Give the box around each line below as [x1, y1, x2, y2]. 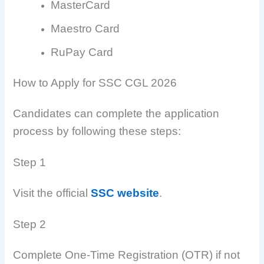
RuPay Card [51, 45, 114, 58]
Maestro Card [51, 22, 120, 35]
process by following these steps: [13, 124, 181, 137]
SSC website [91, 186, 160, 199]
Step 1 [13, 156, 47, 169]
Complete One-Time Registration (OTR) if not [13, 249, 240, 261]
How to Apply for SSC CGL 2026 [13, 76, 177, 89]
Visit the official [13, 186, 91, 199]
